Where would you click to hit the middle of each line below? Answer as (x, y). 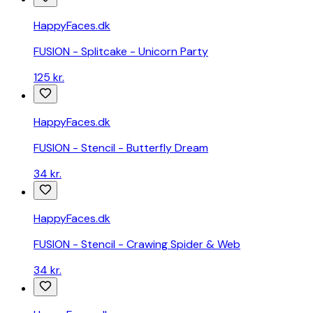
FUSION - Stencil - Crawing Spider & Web (137, 245)
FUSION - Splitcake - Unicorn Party (121, 52)
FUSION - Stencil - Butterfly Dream (121, 148)
